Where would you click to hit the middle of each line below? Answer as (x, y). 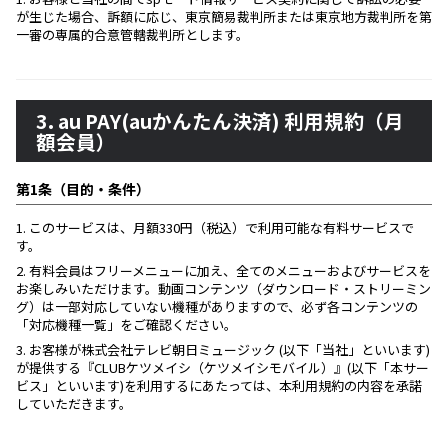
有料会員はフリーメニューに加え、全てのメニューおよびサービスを (228, 270)
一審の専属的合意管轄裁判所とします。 (132, 34)
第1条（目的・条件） (83, 189)
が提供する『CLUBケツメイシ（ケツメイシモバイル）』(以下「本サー (222, 367)
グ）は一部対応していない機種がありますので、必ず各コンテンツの (217, 306)
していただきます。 (74, 403)
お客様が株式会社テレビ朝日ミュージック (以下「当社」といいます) (228, 349)
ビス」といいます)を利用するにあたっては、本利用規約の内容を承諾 (219, 385)
